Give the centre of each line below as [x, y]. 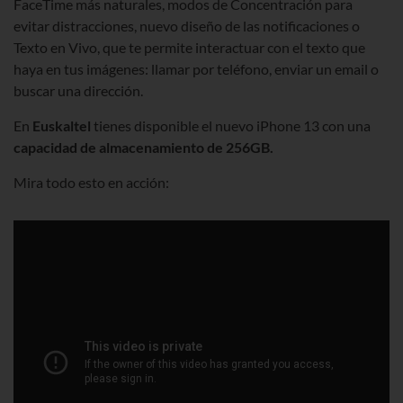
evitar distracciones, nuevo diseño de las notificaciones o [187, 26]
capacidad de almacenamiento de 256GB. [143, 148]
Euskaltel [60, 126]
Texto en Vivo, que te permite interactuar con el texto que [189, 48]
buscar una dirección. [78, 91]
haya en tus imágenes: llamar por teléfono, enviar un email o [196, 69]
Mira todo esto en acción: [91, 183]
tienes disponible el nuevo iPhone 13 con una [231, 126]
